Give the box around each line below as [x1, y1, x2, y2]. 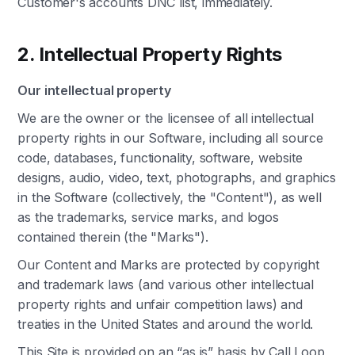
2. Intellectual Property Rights [17, 43, 282, 66]
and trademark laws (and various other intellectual [17, 277, 314, 292]
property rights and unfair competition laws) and [17, 296, 303, 312]
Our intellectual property [17, 82, 171, 98]
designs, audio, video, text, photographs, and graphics [17, 170, 336, 185]
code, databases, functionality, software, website [17, 150, 303, 166]
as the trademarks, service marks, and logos [17, 209, 279, 225]
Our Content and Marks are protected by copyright [17, 257, 319, 273]
